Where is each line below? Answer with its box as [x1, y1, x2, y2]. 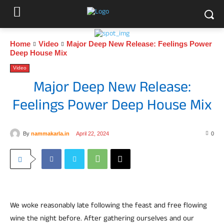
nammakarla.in [31, 130, 69, 136]
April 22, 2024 [76, 130, 109, 137]
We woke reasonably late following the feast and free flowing [10, 200, 207, 213]
